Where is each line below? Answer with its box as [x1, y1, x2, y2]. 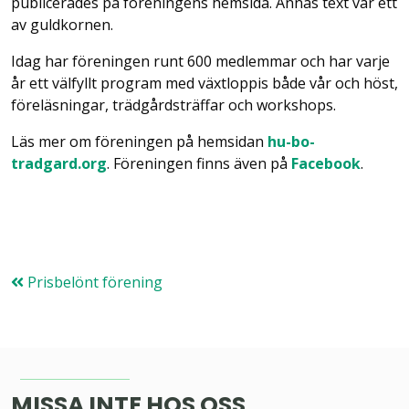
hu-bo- [267, 131, 315, 152]
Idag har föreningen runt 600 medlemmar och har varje [11, 51, 390, 71]
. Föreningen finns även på [107, 153, 291, 173]
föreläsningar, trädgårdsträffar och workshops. [11, 95, 336, 115]
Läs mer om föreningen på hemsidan [11, 131, 267, 152]
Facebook [291, 153, 361, 173]
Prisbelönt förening [24, 272, 163, 292]
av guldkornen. [11, 15, 113, 35]
